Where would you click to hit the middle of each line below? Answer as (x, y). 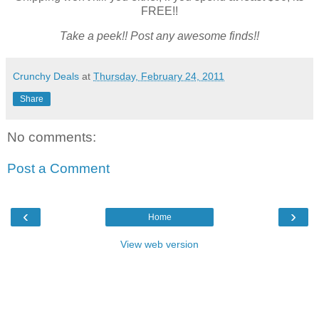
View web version (159, 245)
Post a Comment (58, 169)
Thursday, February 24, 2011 (159, 77)
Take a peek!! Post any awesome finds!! (159, 36)
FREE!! (159, 11)
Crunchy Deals (46, 77)
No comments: (52, 137)
